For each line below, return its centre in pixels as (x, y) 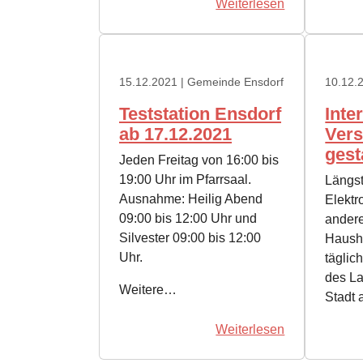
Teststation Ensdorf (200, 114)
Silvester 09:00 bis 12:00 (190, 238)
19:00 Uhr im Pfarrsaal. (185, 180)
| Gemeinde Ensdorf (231, 82)
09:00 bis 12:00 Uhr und (188, 219)
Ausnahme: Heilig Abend (191, 199)
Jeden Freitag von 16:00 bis (199, 160)
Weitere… (148, 290)
